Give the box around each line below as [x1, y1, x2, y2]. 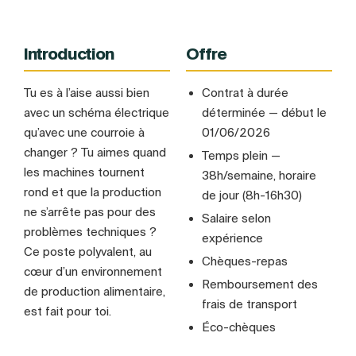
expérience [202, 231, 263, 245]
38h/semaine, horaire [202, 168, 316, 182]
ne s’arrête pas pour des [24, 205, 156, 219]
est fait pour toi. [24, 304, 111, 318]
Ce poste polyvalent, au [24, 245, 152, 258]
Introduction [24, 44, 114, 63]
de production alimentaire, [24, 284, 165, 298]
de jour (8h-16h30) [202, 188, 302, 202]
